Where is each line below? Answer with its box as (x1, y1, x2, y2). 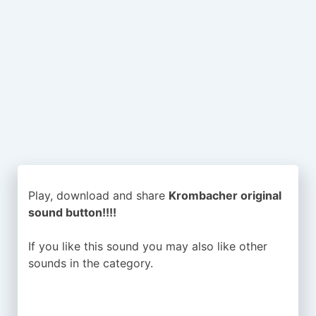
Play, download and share (28, 188, 169, 202)
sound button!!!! (28, 205, 116, 219)
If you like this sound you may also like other (28, 239, 267, 253)
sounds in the (28, 256, 103, 270)
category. (103, 256, 153, 270)
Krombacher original (169, 188, 281, 202)
